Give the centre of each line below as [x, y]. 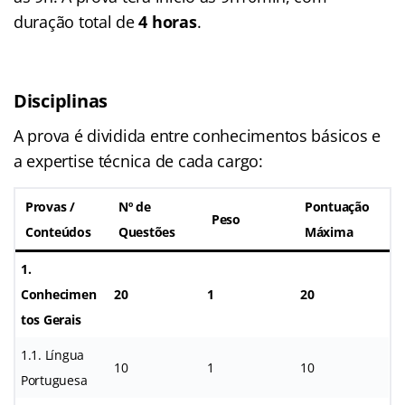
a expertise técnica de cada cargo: [138, 160]
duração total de [76, 21]
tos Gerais [51, 319]
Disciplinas [61, 100]
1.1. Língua [53, 354]
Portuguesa [54, 380]
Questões [147, 231]
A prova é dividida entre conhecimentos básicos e [198, 135]
